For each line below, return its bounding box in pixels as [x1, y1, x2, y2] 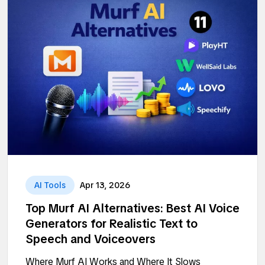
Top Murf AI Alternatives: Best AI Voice [25, 200, 240, 216]
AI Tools [34, 179, 66, 190]
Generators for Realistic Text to [25, 215, 198, 231]
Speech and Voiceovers [25, 231, 156, 247]
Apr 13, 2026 [80, 179, 130, 190]
